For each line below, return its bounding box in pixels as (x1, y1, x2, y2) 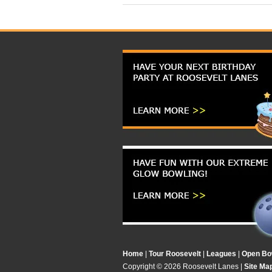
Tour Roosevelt (149, 250, 201, 258)
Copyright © (123, 262, 164, 271)
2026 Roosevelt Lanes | (164, 262, 244, 271)
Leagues (206, 250, 236, 258)
